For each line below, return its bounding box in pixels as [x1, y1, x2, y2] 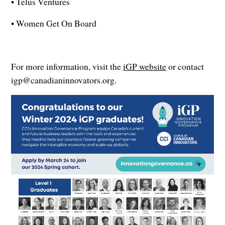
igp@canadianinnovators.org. [11, 74, 117, 86]
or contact [166, 60, 204, 73]
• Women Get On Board [11, 17, 97, 30]
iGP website [123, 60, 167, 73]
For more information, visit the [11, 60, 124, 73]
